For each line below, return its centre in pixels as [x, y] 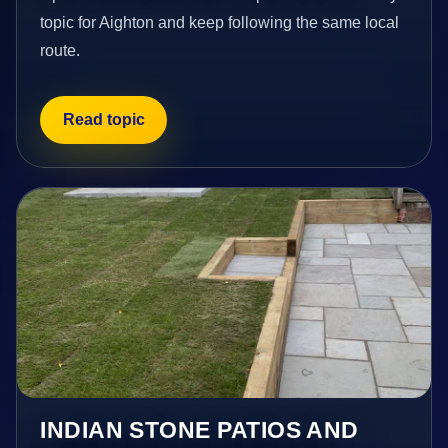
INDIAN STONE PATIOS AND [199, 429]
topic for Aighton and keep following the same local [220, 23]
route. [60, 51]
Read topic [103, 119]
